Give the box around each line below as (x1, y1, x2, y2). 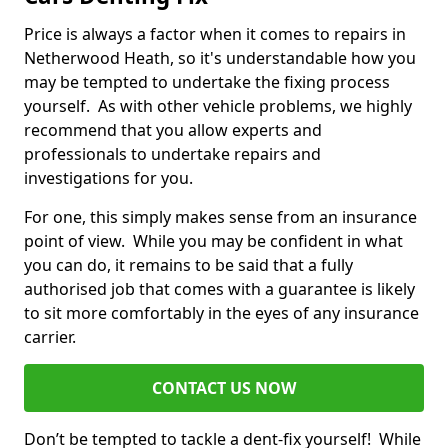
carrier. (24, 326, 80, 349)
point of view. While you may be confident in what (24, 230, 403, 253)
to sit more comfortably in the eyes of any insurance (24, 302, 419, 325)
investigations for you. (24, 167, 197, 190)
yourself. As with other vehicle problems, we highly (24, 95, 412, 118)
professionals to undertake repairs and (24, 143, 321, 166)
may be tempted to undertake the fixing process (24, 71, 390, 94)
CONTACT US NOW (152, 377, 296, 400)
